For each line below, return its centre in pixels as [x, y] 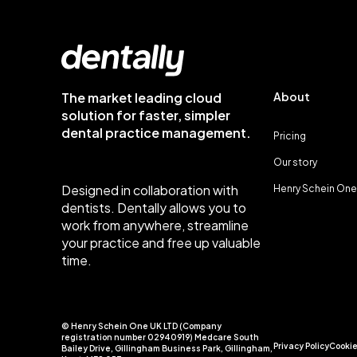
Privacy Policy [301, 345]
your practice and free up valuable [161, 243]
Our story [295, 162]
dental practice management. [156, 133]
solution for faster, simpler [146, 115]
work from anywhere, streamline [155, 225]
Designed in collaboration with [150, 190]
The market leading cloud [141, 98]
